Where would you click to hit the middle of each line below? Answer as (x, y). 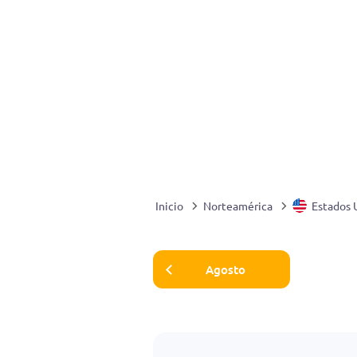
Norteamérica (238, 206)
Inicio (169, 206)
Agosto (226, 269)
